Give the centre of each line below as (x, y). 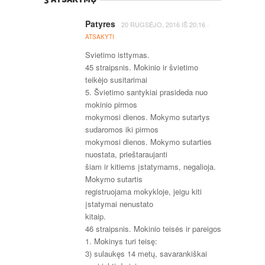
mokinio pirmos (111, 104)
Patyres (100, 24)
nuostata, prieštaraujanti (126, 154)
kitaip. (96, 216)
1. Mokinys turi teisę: (121, 241)
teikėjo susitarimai (116, 80)
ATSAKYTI (100, 37)
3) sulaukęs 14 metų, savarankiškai (146, 253)
